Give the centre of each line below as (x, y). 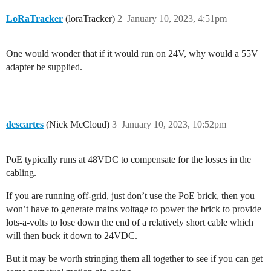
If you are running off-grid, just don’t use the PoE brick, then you (130, 196)
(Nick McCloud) (77, 125)
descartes (25, 125)
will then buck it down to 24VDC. (72, 236)
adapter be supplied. (44, 67)
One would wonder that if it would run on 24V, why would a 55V (132, 54)
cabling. (21, 173)
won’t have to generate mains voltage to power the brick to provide (134, 209)
